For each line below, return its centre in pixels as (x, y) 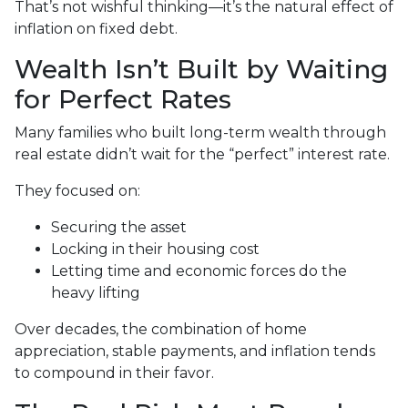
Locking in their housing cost (155, 249)
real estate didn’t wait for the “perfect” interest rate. (202, 154)
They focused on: (77, 191)
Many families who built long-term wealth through (200, 133)
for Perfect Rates (123, 99)
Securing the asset (119, 227)
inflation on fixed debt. (96, 29)
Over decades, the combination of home (161, 329)
